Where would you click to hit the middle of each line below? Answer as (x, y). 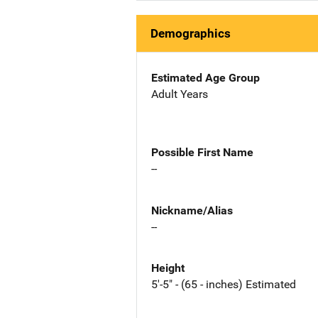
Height (168, 268)
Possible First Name (202, 152)
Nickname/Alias (192, 210)
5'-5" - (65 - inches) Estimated (224, 285)
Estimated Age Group (205, 78)
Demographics (191, 33)
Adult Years (180, 94)
